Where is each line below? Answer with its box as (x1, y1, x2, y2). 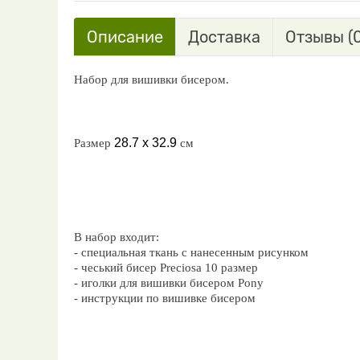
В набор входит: (74, 231, 159, 243)
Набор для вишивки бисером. (74, 73, 229, 86)
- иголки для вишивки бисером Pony (74, 276, 264, 289)
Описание (87, 27, 163, 47)
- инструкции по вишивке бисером (74, 292, 256, 305)
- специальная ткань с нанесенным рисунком (74, 246, 309, 259)
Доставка (188, 27, 260, 47)
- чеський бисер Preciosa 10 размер (74, 261, 258, 274)
